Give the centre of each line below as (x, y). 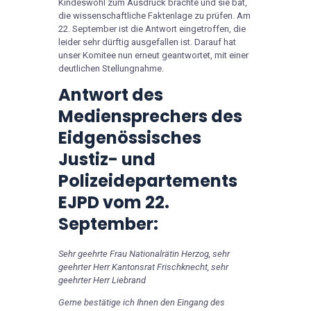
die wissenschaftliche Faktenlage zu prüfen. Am (154, 16)
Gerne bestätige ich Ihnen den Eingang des (142, 303)
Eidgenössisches (130, 138)
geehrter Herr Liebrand (102, 280)
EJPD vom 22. (114, 203)
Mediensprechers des (150, 117)
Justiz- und (107, 160)
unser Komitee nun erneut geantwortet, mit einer (153, 56)
